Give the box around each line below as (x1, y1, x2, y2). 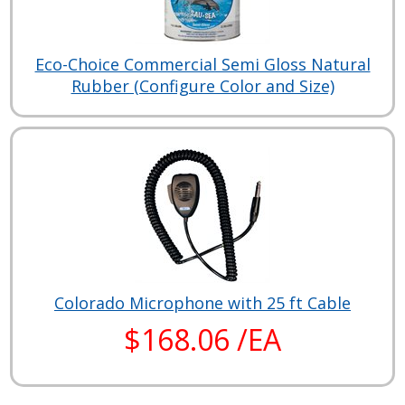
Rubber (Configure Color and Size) (71, 75, 334, 98)
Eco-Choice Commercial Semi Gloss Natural (34, 53, 371, 76)
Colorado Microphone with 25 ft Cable (54, 292, 351, 315)
